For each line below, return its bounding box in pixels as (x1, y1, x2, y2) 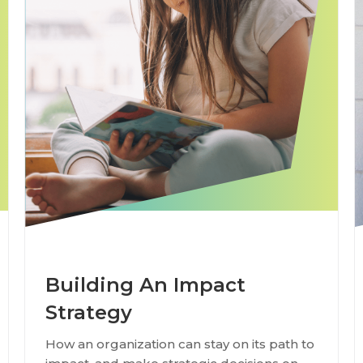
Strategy (45, 301, 133, 324)
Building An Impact (45, 273, 246, 297)
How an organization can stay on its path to (45, 336, 315, 352)
